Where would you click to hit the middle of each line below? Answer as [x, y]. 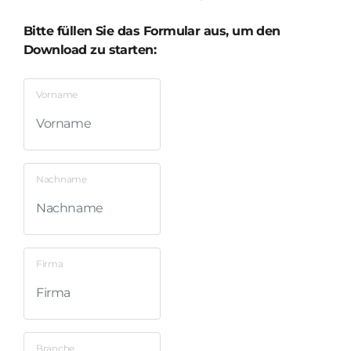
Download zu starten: [90, 49]
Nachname [62, 179]
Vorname [57, 94]
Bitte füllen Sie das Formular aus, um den [152, 31]
